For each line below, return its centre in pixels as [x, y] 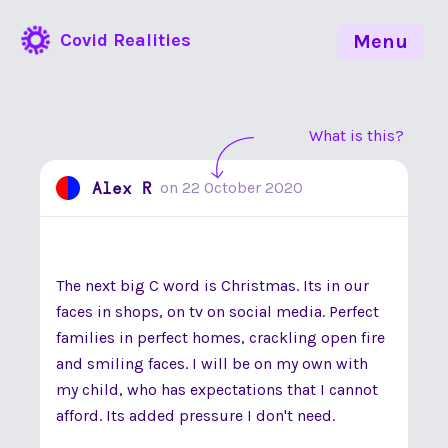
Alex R [122, 188]
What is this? [356, 135]
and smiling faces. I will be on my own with [212, 363]
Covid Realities [125, 40]
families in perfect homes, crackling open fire [220, 337]
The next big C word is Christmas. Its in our [212, 285]
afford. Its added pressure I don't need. [195, 415]
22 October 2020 [242, 187]
